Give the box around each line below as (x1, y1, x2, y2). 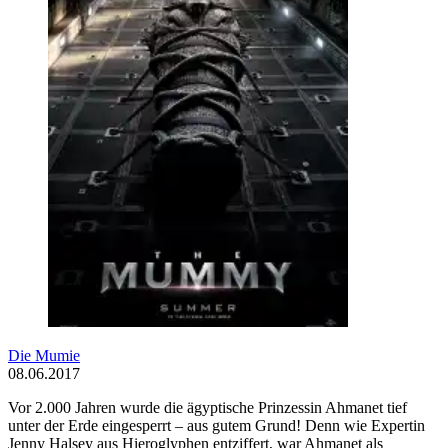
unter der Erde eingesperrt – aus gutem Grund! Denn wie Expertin (8, 417, 425, 435)
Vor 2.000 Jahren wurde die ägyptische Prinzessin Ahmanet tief (8, 399, 407, 417)
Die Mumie (8, 347, 80, 365)
